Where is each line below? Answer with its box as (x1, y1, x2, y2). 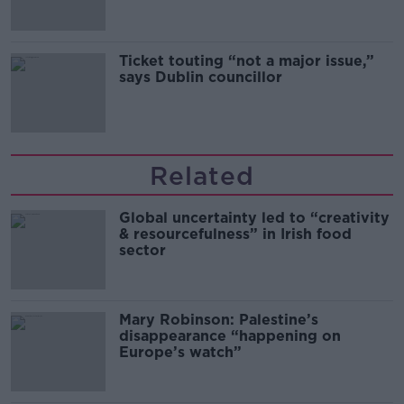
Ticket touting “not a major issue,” (119, 52, 374, 70)
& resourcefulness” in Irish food (119, 225, 352, 243)
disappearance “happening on (119, 327, 341, 345)
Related (150, 161, 254, 192)
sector (119, 242, 166, 260)
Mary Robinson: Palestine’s (119, 311, 318, 329)
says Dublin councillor (119, 69, 282, 87)
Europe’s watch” (119, 344, 242, 362)
